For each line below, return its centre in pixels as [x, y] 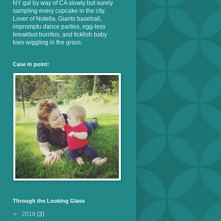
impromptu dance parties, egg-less [59, 27]
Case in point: [31, 64]
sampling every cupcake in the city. [59, 11]
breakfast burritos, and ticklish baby [60, 35]
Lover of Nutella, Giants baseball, [57, 19]
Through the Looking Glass [49, 201]
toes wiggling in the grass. [48, 42]
